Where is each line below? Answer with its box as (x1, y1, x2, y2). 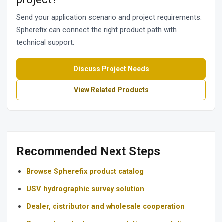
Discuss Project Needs (73, 64, 149, 73)
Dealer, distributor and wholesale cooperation (26, 202, 185, 211)
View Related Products (73, 85, 149, 94)
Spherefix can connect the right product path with (16, 25, 177, 35)
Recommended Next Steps (16, 144, 160, 159)
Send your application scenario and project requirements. (16, 13, 202, 22)
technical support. (16, 38, 74, 47)
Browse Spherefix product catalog (26, 167, 144, 176)
